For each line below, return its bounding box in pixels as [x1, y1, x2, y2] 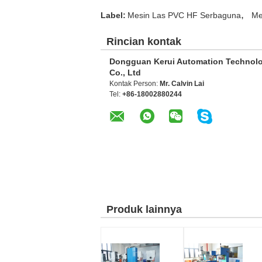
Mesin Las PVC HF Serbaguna [127, 11, 241, 20]
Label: [101, 11, 126, 20]
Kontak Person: [109, 80, 160, 88]
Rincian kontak [106, 36, 181, 47]
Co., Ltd [109, 68, 141, 77]
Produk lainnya [106, 204, 182, 215]
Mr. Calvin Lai [160, 80, 204, 88]
